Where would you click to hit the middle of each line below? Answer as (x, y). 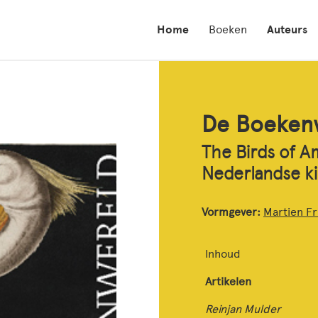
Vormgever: (232, 212)
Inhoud (223, 254)
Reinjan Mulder (243, 309)
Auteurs (287, 30)
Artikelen (228, 281)
